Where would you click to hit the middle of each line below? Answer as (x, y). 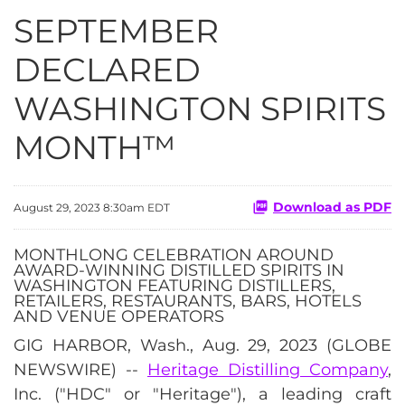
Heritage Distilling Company (268, 369)
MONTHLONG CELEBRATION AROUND (174, 254)
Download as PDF (332, 207)
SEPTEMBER (116, 30)
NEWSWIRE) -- (80, 369)
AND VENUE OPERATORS (119, 316)
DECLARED (107, 69)
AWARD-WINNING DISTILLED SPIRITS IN (179, 270)
